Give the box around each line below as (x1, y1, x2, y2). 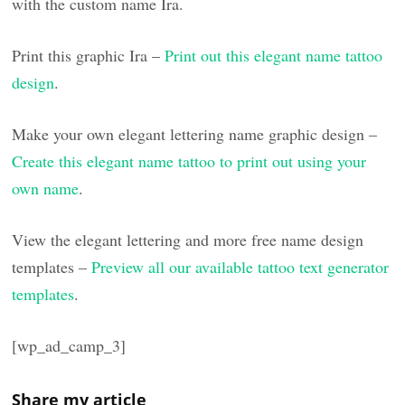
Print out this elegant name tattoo (165, 43, 383, 66)
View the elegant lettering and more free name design (12, 228, 364, 250)
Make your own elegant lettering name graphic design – (12, 122, 378, 145)
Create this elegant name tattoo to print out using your (12, 149, 367, 172)
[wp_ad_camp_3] (12, 334, 127, 356)
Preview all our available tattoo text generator (91, 255, 390, 278)
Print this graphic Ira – (12, 43, 165, 66)
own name (12, 176, 80, 199)
